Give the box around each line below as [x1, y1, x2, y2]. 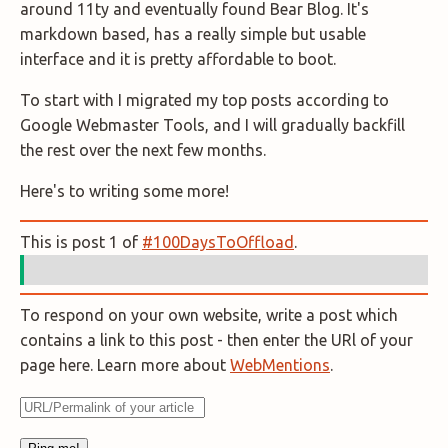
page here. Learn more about [20, 356, 230, 375]
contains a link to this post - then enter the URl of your [20, 331, 413, 350]
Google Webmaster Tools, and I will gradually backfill [20, 116, 405, 135]
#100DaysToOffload [142, 233, 294, 252]
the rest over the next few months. [20, 141, 266, 160]
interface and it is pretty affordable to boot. [20, 50, 336, 69]
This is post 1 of [20, 233, 142, 252]
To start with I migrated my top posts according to [20, 91, 389, 110]
